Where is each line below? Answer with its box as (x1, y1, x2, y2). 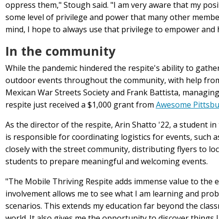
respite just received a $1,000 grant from (5, 99, 156, 110)
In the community (5, 43, 115, 60)
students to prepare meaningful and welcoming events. (5, 156, 208, 167)
